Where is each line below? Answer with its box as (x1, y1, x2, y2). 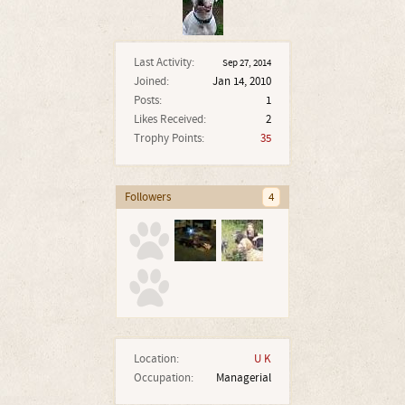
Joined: (134, 74, 169, 89)
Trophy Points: (134, 131, 204, 146)
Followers (125, 190, 171, 204)
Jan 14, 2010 (212, 74, 271, 89)
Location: (134, 352, 179, 366)
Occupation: (134, 371, 193, 385)
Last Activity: (134, 55, 194, 70)
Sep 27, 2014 (222, 57, 271, 70)
